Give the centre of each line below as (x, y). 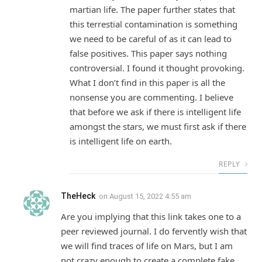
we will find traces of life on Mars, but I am (147, 246)
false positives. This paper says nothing (148, 54)
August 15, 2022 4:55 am (150, 196)
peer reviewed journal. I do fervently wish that (154, 231)
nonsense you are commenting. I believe (151, 97)
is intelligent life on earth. (121, 141)
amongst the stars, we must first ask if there (158, 127)
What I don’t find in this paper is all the (147, 83)
